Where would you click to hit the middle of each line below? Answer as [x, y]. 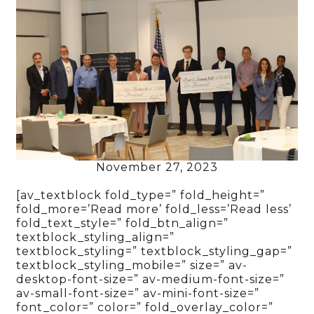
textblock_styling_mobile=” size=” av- [132, 265]
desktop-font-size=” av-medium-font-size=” [151, 279]
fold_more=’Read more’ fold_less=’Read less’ [154, 209]
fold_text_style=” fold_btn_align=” [123, 223]
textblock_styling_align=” [96, 237]
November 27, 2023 [157, 167]
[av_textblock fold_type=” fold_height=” [141, 195]
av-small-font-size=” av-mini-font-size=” [138, 293]
